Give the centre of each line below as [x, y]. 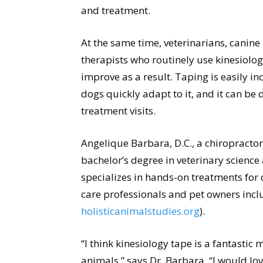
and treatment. [116, 10]
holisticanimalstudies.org [140, 211]
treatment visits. [118, 111]
